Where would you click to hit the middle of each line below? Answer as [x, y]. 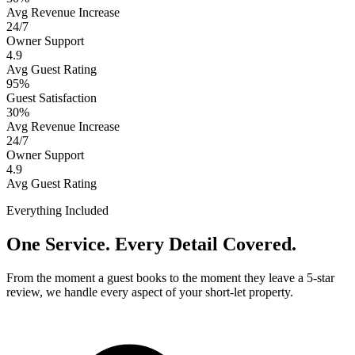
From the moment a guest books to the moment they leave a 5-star [170, 277]
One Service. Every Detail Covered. [151, 244]
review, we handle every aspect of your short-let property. [150, 292]
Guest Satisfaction [52, 97]
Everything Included [57, 210]
